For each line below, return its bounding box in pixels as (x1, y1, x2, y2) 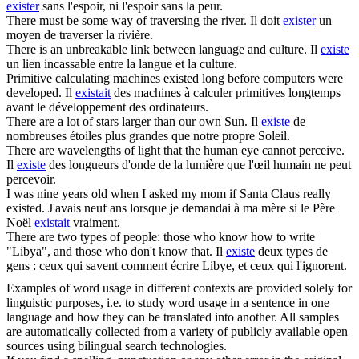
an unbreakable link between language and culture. (47, 42, 307, 57)
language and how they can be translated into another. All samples (6, 310, 339, 325)
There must (6, 14, 67, 28)
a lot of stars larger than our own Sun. (54, 115, 248, 129)
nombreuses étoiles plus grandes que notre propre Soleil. (6, 129, 290, 143)
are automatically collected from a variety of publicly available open (6, 325, 348, 339)
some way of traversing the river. (79, 14, 247, 28)
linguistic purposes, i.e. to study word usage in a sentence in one (6, 296, 329, 310)
